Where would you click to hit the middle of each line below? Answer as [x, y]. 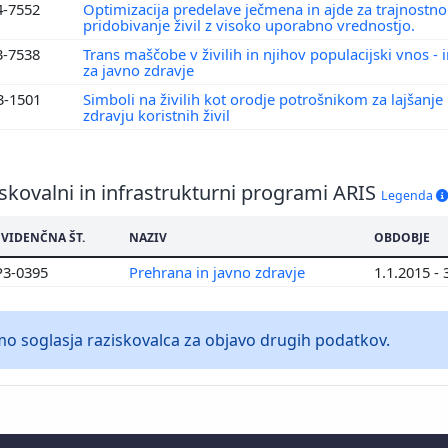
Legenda [408, 195]
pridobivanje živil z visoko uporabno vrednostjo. [251, 24]
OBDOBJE [402, 237]
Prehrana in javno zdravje [219, 271]
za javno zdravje [140, 69]
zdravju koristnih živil [158, 114]
